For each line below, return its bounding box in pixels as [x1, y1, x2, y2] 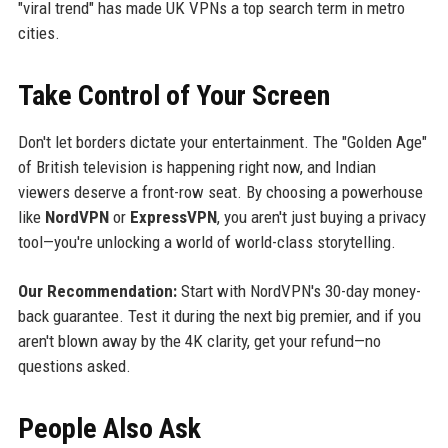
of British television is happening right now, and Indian [17, 156, 376, 177]
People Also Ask [17, 411, 201, 445]
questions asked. [17, 355, 131, 376]
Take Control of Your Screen [17, 78, 330, 112]
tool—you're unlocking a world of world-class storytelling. [17, 231, 396, 252]
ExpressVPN [129, 206, 217, 227]
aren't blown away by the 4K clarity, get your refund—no [17, 330, 381, 351]
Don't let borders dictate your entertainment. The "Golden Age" [17, 131, 427, 152]
